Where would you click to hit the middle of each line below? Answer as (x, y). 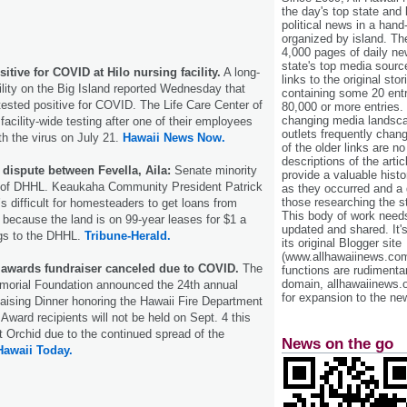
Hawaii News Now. (174, 137)
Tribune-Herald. (128, 235)
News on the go (338, 343)
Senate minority (214, 170)
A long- (240, 72)
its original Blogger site (342, 243)
